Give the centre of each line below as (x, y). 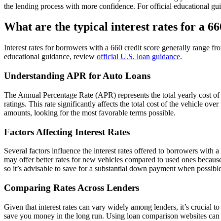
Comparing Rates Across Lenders (72, 187)
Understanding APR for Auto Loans (77, 76)
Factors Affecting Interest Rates (67, 132)
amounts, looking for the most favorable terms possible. (90, 112)
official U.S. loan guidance (138, 57)
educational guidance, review (50, 57)
